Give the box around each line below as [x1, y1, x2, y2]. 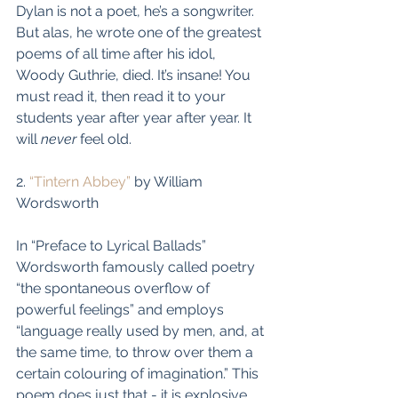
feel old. [76, 131, 131, 147]
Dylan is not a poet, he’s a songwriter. [16, 3, 258, 20]
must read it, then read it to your [16, 88, 229, 105]
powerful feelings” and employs [16, 301, 227, 318]
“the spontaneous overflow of [16, 280, 213, 297]
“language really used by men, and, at [16, 322, 267, 339]
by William [131, 173, 206, 190]
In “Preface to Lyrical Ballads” [16, 237, 210, 254]
